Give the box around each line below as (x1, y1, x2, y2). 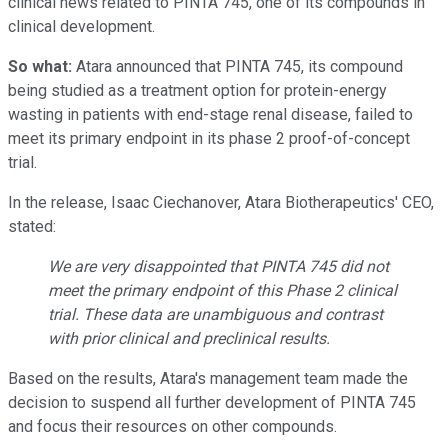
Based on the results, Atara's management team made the (8, 368, 408, 388)
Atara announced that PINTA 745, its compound (72, 56, 403, 76)
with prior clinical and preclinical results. (48, 328, 330, 348)
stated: (8, 216, 56, 236)
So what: (8, 56, 72, 76)
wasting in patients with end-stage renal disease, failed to (8, 104, 413, 124)
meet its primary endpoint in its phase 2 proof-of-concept (8, 128, 410, 148)
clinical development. (8, 16, 155, 36)
